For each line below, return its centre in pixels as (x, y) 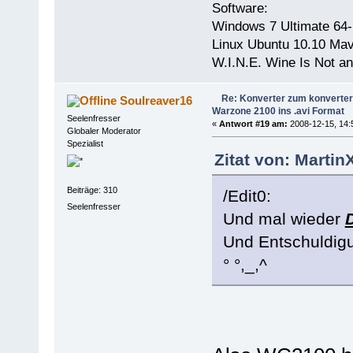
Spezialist (85, 144)
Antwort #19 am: (253, 124)
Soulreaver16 (156, 101)
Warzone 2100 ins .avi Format (278, 111)
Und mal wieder (284, 219)
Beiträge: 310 (92, 190)
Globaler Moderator (104, 131)
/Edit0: (247, 196)
